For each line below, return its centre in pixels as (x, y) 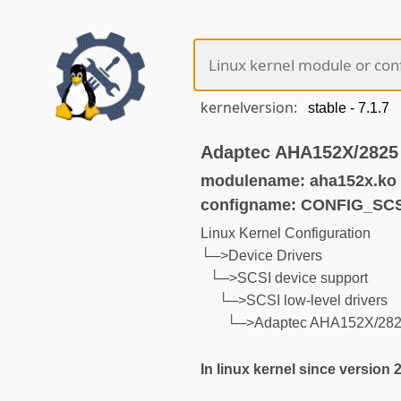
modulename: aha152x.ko (299, 180)
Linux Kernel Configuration (286, 234)
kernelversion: (251, 108)
